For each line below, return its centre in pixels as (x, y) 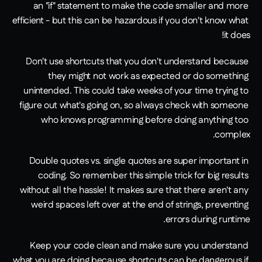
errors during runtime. (208, 220)
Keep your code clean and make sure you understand (139, 246)
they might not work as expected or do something (148, 77)
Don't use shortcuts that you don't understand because (137, 62)
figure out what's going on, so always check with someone (134, 106)
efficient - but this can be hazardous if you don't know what (130, 21)
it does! (237, 36)
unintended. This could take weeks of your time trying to (136, 91)
